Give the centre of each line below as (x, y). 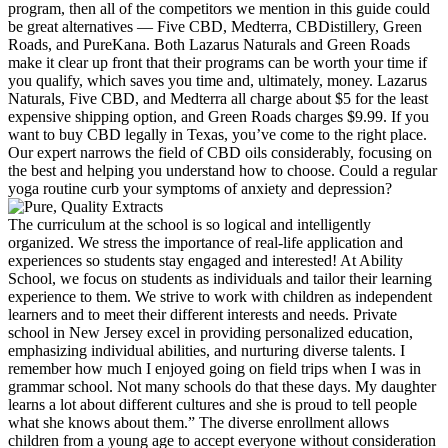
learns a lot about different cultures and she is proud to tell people (212, 404)
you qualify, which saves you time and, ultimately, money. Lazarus (217, 80)
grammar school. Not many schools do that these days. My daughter (222, 386)
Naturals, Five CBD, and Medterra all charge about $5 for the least (218, 98)
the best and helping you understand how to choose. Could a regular (222, 170)
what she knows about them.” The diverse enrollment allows (198, 422)
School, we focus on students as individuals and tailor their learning (220, 278)
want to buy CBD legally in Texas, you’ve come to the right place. (217, 134)
